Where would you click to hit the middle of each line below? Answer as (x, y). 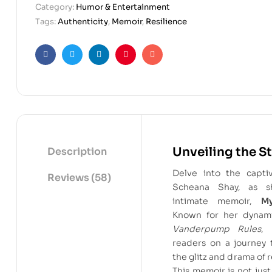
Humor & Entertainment (123, 7)
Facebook (66, 64)
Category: (56, 7)
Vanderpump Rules (217, 229)
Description (77, 151)
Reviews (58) (79, 177)
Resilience (166, 21)
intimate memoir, (217, 201)
